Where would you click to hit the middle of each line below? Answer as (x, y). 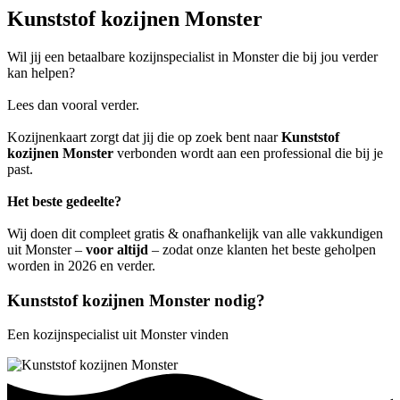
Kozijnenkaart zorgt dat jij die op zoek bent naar (144, 137)
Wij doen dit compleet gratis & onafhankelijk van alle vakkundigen (195, 233)
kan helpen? (41, 72)
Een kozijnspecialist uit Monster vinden (118, 335)
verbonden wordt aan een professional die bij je (248, 153)
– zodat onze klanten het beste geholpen (262, 249)
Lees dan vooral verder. (73, 104)
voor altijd (117, 249)
